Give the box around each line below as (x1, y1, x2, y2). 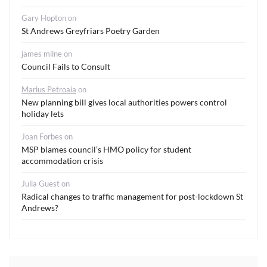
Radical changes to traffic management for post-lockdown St (21, 191, 243, 201)
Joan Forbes (21, 132, 63, 141)
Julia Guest (21, 179, 60, 188)
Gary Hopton (21, 13, 66, 23)
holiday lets (21, 108, 64, 119)
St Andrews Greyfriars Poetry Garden (21, 26, 160, 36)
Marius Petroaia (21, 85, 76, 94)
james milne (21, 49, 62, 58)
